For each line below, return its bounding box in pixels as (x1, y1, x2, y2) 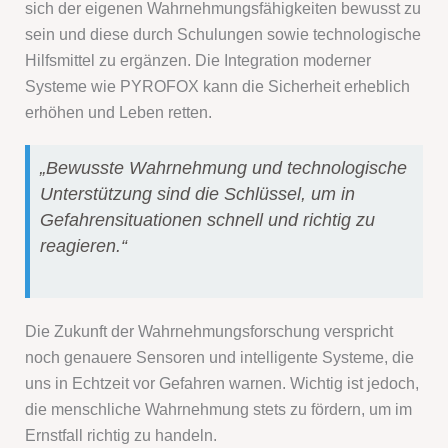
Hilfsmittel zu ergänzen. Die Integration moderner (25, 51, 372, 70)
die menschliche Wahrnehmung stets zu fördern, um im (25, 400, 413, 419)
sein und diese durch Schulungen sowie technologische (25, 25, 422, 44)
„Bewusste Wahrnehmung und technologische (40, 158, 408, 179)
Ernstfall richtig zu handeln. (25, 426, 218, 445)
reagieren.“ (40, 236, 128, 257)
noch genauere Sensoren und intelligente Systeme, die (25, 348, 415, 367)
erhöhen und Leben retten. (25, 103, 213, 122)
